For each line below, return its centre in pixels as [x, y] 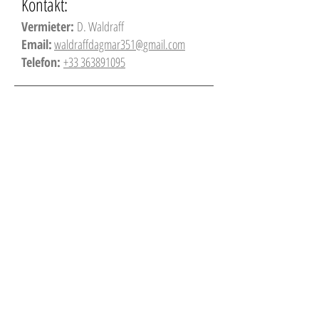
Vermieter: [49, 26]
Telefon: [42, 62]
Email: [37, 44]
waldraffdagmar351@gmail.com [120, 44]
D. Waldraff [100, 26]
